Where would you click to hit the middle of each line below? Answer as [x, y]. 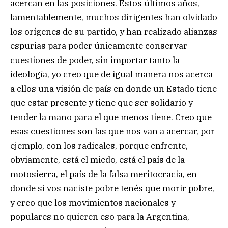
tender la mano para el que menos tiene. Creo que [111, 117]
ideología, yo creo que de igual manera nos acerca [111, 74]
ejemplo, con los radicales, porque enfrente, [99, 145]
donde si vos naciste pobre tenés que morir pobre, [112, 188]
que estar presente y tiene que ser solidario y [102, 103]
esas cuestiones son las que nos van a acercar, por [112, 131]
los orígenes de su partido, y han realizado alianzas [114, 31]
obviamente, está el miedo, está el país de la [97, 160]
